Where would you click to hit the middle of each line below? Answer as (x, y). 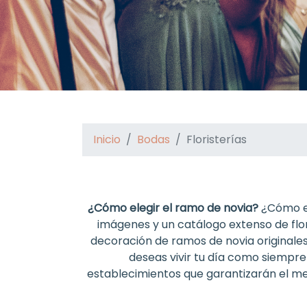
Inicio (107, 139)
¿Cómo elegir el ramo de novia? (173, 208)
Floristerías (217, 139)
